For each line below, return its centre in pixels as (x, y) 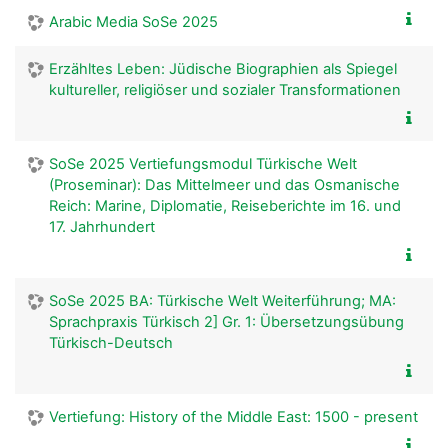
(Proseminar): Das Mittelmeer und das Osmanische (224, 184)
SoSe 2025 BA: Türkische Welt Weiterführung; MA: (222, 300)
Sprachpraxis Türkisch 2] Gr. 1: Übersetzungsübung (226, 321)
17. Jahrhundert (102, 226)
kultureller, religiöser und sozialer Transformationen (225, 89)
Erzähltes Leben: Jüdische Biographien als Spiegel (223, 68)
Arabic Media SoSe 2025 (133, 21)
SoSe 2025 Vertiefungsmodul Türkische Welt (203, 163)
